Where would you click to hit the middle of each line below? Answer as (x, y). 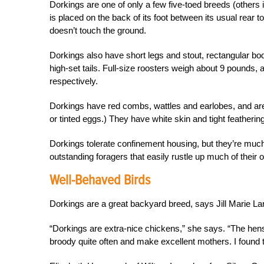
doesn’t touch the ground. (98, 30)
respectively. (74, 81)
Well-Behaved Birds (100, 180)
